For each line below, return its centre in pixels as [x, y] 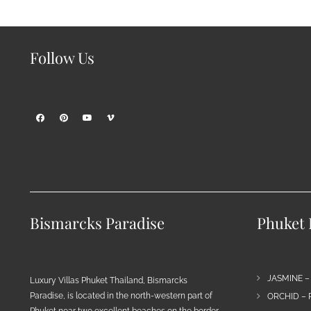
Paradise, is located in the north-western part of [121, 295]
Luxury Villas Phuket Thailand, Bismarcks [108, 280]
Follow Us [62, 58]
